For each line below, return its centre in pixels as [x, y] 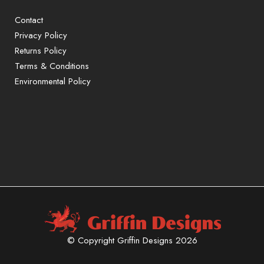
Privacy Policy [41, 35]
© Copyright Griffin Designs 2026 [132, 240]
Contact [29, 20]
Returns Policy [41, 51]
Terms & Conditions [52, 66]
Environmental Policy [53, 81]
